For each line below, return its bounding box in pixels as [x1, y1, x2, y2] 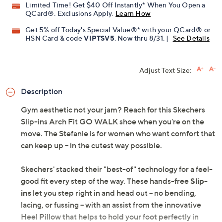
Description [21, 86, 62, 97]
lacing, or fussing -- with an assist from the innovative [21, 200, 201, 210]
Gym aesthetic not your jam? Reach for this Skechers [21, 105, 205, 115]
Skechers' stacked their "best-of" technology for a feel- [21, 164, 213, 174]
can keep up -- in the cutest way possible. [21, 140, 162, 151]
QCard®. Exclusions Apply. [25, 9, 113, 18]
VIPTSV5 [84, 34, 114, 43]
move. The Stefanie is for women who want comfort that [21, 128, 215, 139]
